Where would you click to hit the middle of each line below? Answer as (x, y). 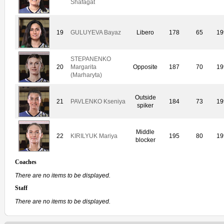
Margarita (83, 67)
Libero (145, 33)
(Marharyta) (86, 75)
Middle (145, 132)
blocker (145, 140)
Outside (145, 98)
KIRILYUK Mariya (94, 136)
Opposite (145, 67)
